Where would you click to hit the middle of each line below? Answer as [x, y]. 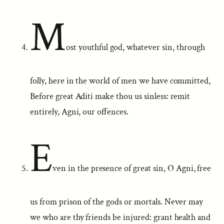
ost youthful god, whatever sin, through [135, 47]
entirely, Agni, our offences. [79, 112]
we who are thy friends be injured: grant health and [120, 217]
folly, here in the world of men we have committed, [120, 81]
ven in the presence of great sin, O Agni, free [132, 168]
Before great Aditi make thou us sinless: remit [110, 96]
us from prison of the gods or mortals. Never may [117, 202]
